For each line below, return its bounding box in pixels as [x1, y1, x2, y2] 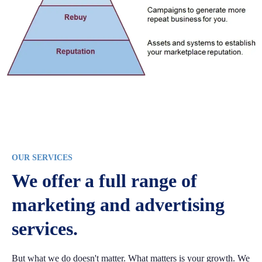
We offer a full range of [12, 170, 197, 192]
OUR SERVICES [12, 153, 73, 163]
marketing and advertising [12, 194, 225, 216]
